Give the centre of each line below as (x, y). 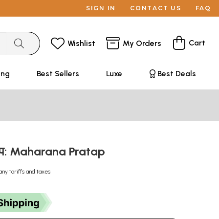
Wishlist (81, 43)
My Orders (142, 43)
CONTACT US (156, 8)
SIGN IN (101, 8)
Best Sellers (58, 74)
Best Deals (176, 74)
